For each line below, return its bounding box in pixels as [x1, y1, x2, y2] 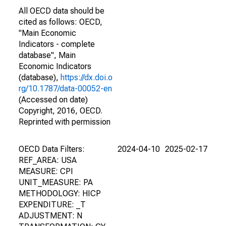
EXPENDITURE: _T [19, 200, 86, 209]
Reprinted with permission [19, 117, 110, 127]
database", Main [19, 50, 76, 60]
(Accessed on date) [19, 95, 88, 104]
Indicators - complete [19, 39, 95, 49]
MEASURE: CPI [19, 166, 73, 176]
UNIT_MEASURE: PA [19, 178, 93, 187]
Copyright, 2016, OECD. [19, 106, 102, 116]
